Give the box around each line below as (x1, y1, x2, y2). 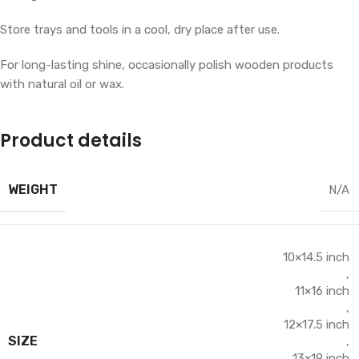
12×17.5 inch (284, 317, 349, 333)
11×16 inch (295, 284, 349, 299)
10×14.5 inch (283, 250, 349, 265)
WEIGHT (8, 182, 58, 198)
